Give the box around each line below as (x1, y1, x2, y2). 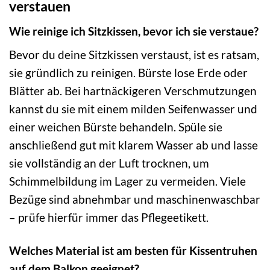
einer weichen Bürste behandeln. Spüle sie (9, 120, 222, 134)
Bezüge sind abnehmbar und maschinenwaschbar (9, 192, 260, 207)
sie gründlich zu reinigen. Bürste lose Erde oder (9, 66, 248, 80)
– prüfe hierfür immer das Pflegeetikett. (9, 210, 209, 225)
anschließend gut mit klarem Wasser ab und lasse (9, 138, 258, 152)
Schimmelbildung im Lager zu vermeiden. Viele (9, 174, 246, 189)
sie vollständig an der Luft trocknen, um (9, 156, 209, 171)
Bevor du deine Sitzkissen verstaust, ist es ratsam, (9, 48, 259, 62)
